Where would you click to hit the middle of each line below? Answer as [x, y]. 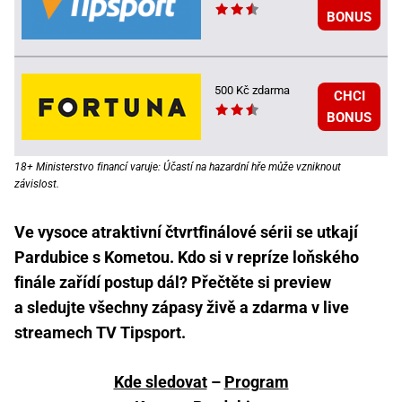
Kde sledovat [160, 381]
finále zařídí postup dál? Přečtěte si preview [173, 282]
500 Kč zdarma [252, 90]
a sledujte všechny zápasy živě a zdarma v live [182, 307]
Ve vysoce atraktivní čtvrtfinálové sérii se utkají [186, 232]
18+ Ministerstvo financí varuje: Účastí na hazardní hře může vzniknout [178, 166]
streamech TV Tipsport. [100, 332]
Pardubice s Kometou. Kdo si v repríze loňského [187, 257]
